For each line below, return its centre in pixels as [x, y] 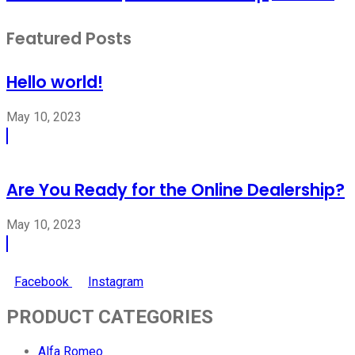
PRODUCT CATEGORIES [110, 317]
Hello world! [55, 82]
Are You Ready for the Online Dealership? [176, 190]
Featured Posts [69, 38]
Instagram [116, 282]
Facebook [42, 282]
